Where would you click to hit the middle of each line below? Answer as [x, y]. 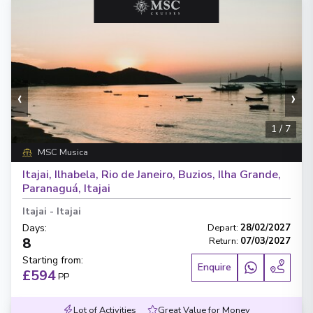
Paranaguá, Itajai [66, 189]
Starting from [52, 260]
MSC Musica [63, 152]
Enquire [214, 267]
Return [223, 241]
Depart [222, 228]
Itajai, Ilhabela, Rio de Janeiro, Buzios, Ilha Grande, [152, 175]
